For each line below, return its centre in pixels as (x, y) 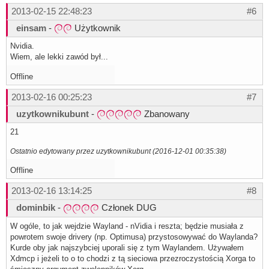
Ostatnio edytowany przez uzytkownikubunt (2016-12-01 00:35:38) (118, 151)
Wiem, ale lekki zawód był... (59, 57)
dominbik (36, 208)
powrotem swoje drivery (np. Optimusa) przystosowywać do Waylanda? (134, 237)
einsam (31, 28)
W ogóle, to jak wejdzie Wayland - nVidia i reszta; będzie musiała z (127, 226)
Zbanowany (166, 114)
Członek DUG (128, 208)
